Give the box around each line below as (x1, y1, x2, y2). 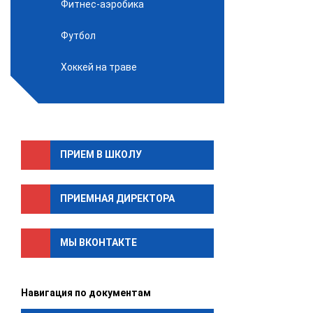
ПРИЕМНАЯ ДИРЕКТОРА (60, 193, 175, 205)
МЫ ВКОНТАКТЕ (60, 237, 137, 249)
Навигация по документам (21, 286, 151, 298)
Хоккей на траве (61, 61, 137, 73)
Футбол (61, 29, 96, 41)
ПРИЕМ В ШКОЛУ (60, 149, 142, 161)
